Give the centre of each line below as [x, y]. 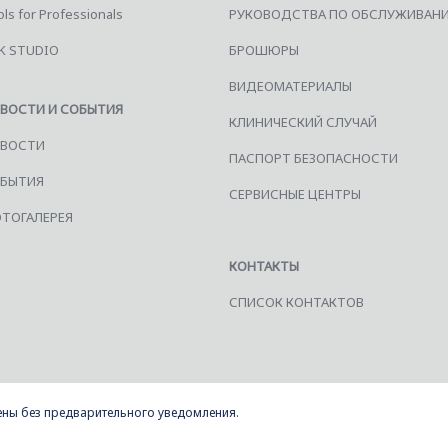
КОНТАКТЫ [264, 265]
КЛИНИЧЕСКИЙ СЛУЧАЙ [303, 121]
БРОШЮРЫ [264, 49]
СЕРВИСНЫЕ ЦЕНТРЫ [295, 193]
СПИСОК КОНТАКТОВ [296, 301]
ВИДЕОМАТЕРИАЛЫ [290, 85]
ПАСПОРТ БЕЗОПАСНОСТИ [313, 157]
